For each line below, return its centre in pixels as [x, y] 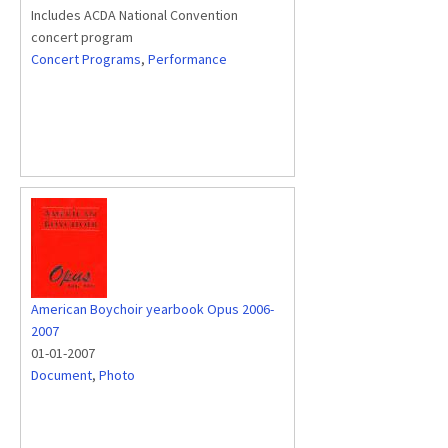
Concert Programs [86, 59]
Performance [187, 59]
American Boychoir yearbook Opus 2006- [152, 309]
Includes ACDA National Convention [134, 15]
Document [61, 375]
